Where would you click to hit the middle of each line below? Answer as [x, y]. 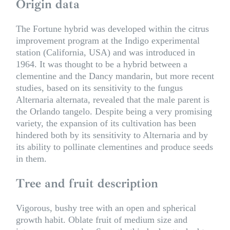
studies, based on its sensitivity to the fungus [99, 88]
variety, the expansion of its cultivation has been [106, 123]
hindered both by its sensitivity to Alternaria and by [112, 135]
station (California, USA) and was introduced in [105, 52]
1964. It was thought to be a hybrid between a [101, 64]
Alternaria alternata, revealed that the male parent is [112, 99]
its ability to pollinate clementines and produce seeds [114, 147]
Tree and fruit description [87, 183]
